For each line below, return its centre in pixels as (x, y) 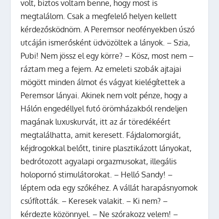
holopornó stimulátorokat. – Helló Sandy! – (97, 174)
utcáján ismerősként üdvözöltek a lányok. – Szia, (106, 42)
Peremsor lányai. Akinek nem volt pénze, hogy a (104, 95)
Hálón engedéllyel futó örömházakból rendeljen (104, 108)
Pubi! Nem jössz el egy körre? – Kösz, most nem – (107, 55)
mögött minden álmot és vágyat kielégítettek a (103, 82)
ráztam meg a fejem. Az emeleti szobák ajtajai (101, 69)
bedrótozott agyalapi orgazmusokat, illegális (99, 161)
